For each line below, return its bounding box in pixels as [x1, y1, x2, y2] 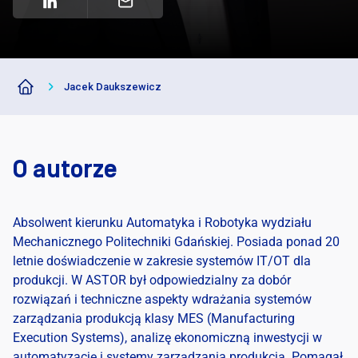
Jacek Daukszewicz [64, 81, 161, 93]
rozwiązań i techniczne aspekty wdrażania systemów [13, 292, 312, 307]
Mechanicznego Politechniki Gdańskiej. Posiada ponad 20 [13, 234, 340, 249]
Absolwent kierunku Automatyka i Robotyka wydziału [13, 215, 312, 230]
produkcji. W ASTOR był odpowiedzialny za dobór [13, 272, 291, 288]
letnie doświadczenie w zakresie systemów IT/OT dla [13, 253, 311, 268]
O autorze [13, 156, 117, 184]
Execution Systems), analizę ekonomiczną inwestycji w [13, 330, 322, 345]
